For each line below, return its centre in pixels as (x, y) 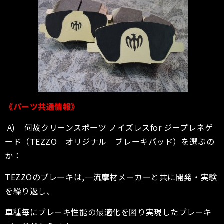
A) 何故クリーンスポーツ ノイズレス (78, 128)
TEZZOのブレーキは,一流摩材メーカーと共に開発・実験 (111, 177)
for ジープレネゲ (182, 128)
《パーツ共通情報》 (42, 106)
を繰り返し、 (30, 191)
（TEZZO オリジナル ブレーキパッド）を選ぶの (118, 142)
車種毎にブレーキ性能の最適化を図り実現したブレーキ (108, 212)
